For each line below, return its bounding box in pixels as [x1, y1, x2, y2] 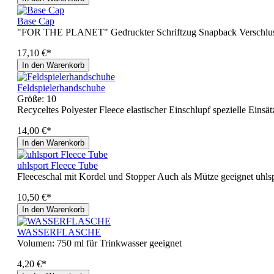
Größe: [17, 93, 46, 104]
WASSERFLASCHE [17, 226, 101, 237]
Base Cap [17, 15, 54, 26]
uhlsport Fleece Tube [17, 160, 98, 171]
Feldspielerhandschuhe [17, 82, 105, 93]
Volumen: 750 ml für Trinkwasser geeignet [17, 237, 182, 248]
